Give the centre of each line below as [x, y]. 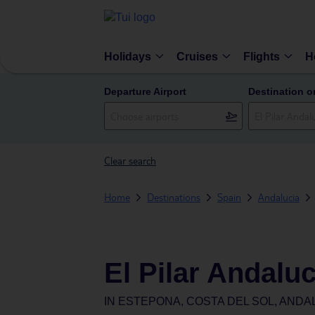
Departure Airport [145, 91]
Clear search [130, 160]
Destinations [174, 197]
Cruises [197, 56]
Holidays [128, 56]
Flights [262, 56]
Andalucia [279, 197]
